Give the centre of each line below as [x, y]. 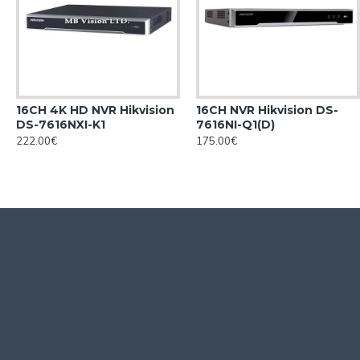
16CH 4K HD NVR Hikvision [95, 110]
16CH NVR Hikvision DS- [267, 110]
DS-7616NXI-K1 [61, 125]
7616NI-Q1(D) [235, 125]
